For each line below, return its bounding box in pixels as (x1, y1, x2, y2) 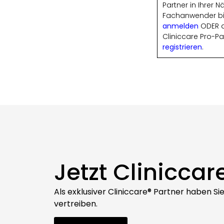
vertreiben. (53, 197, 97, 209)
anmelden (162, 21, 198, 31)
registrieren (162, 42, 202, 52)
